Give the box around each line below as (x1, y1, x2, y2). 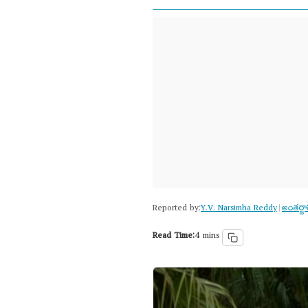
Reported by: (153, 199, 201, 219)
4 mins (195, 228, 219, 247)
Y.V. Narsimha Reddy (201, 199, 277, 219)
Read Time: (153, 228, 195, 247)
